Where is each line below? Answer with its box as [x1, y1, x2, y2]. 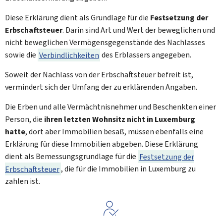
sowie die [5, 50, 38, 60]
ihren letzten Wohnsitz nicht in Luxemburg [44, 114, 195, 124]
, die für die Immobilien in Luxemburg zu [60, 164, 196, 174]
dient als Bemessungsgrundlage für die [5, 151, 138, 162]
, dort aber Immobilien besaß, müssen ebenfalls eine [25, 126, 204, 137]
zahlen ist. [5, 176, 40, 186]
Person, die [5, 114, 44, 124]
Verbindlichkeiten [39, 50, 99, 60]
